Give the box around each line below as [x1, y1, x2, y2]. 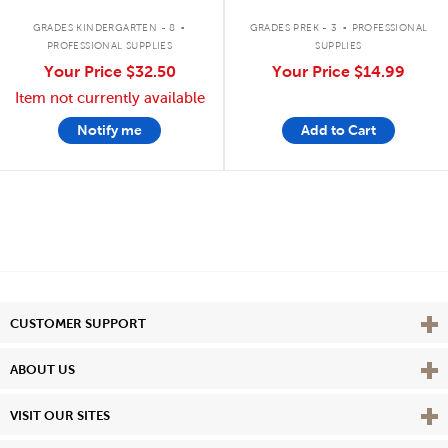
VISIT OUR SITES [10, 407, 110, 423]
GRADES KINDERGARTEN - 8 [32, 21, 176, 33]
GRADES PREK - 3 [249, 21, 338, 33]
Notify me [77, 121, 142, 138]
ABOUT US [10, 361, 75, 377]
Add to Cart [301, 121, 376, 138]
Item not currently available [14, 89, 205, 106]
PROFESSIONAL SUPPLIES [46, 39, 173, 51]
